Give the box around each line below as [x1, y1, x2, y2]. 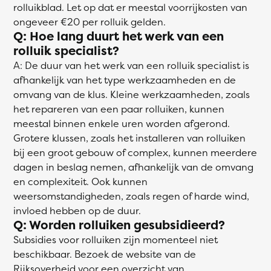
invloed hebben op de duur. [13, 203, 141, 217]
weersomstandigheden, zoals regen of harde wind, [13, 189, 249, 203]
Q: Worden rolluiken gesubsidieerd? [13, 216, 225, 233]
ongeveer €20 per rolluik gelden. [13, 15, 166, 28]
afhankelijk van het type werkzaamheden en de [13, 73, 236, 87]
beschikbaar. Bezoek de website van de [13, 247, 196, 261]
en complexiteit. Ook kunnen [13, 174, 148, 188]
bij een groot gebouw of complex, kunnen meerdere [13, 145, 257, 159]
